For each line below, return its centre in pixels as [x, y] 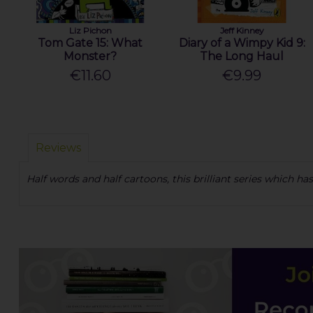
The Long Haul [242, 57]
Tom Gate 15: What [90, 43]
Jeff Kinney [242, 31]
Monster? [90, 57]
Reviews [58, 148]
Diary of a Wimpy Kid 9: [242, 43]
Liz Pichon [90, 31]
